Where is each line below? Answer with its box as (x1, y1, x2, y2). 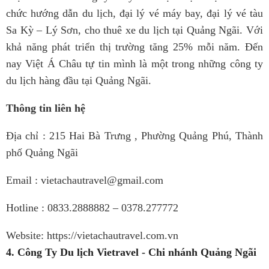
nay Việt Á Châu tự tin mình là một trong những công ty (6, 58, 263, 70)
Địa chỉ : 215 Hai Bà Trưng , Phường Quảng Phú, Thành (6, 130, 263, 142)
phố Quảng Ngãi (6, 147, 78, 159)
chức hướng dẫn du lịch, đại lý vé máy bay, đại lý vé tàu (6, 7, 263, 19)
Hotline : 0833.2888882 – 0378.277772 (6, 202, 178, 214)
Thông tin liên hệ (6, 102, 85, 114)
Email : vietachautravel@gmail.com (6, 174, 163, 186)
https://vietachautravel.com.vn (47, 229, 178, 241)
